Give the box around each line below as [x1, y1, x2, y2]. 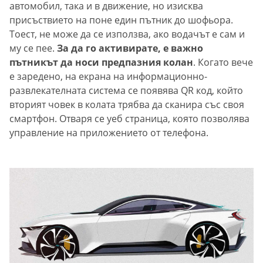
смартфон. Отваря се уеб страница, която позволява [9, 112, 249, 126]
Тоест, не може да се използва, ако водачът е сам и [9, 28, 245, 41]
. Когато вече [193, 56, 253, 69]
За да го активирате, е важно [57, 42, 203, 55]
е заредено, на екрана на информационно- [9, 70, 207, 83]
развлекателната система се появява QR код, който [9, 84, 243, 97]
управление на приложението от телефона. [9, 126, 208, 140]
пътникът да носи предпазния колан [9, 56, 193, 69]
